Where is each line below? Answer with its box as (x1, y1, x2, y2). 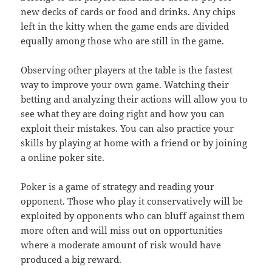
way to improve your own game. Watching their (21, 78, 229, 91)
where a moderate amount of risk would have (21, 239, 222, 251)
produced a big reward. (21, 253, 122, 266)
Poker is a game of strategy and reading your (21, 180, 215, 193)
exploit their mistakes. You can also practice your (21, 122, 234, 135)
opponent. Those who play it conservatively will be (21, 195, 243, 208)
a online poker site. (21, 151, 105, 164)
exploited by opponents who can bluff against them (21, 209, 245, 222)
